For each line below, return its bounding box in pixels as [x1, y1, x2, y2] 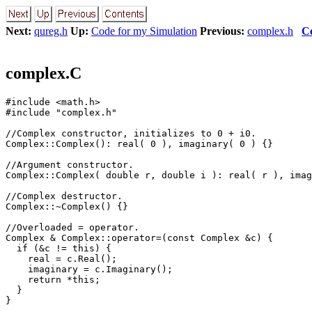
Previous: [200, 25, 244, 37]
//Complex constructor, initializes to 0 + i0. [6, 127, 256, 139]
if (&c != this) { [6, 242, 111, 253]
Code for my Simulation [91, 25, 197, 37]
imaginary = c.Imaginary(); [6, 263, 173, 274]
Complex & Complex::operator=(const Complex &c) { [6, 232, 273, 243]
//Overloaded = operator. [6, 221, 139, 233]
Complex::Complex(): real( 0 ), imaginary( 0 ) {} [6, 138, 273, 149]
